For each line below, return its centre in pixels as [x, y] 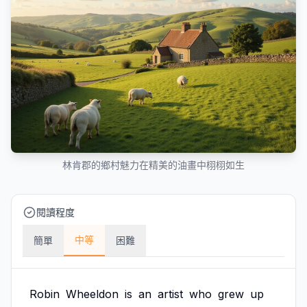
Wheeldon [92, 294]
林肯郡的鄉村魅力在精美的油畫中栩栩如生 [153, 165]
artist [170, 294]
